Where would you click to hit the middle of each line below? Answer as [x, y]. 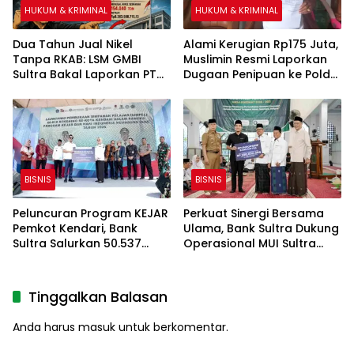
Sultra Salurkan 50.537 [77, 243]
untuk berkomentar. [172, 327]
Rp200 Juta [216, 273]
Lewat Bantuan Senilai [246, 258]
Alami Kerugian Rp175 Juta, [261, 44]
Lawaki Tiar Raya [61, 89]
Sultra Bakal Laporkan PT [85, 74]
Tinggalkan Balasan [98, 296]
